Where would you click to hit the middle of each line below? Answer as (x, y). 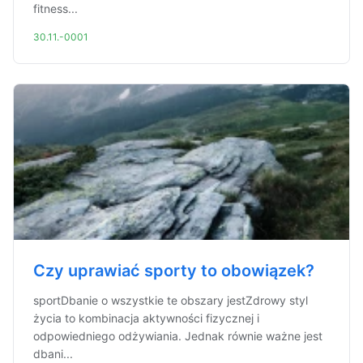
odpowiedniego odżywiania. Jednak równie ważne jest (178, 336)
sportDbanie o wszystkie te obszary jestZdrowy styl (171, 300)
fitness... (56, 9)
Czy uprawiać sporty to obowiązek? (174, 271)
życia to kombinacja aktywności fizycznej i (146, 318)
